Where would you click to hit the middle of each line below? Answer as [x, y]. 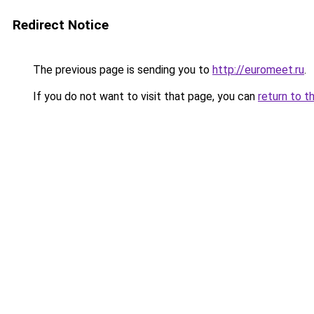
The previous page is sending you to [121, 70]
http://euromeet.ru [258, 70]
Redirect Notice [61, 25]
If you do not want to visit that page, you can [144, 96]
